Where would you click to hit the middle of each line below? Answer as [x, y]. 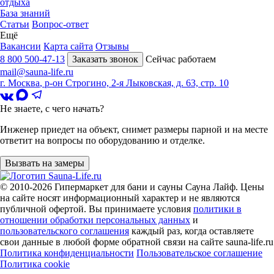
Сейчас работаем [181, 59]
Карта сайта [68, 46]
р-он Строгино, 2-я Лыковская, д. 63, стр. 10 [137, 83]
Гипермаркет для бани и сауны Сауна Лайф [145, 187]
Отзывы [112, 46]
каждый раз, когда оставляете [191, 231]
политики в [217, 209]
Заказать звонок [105, 59]
